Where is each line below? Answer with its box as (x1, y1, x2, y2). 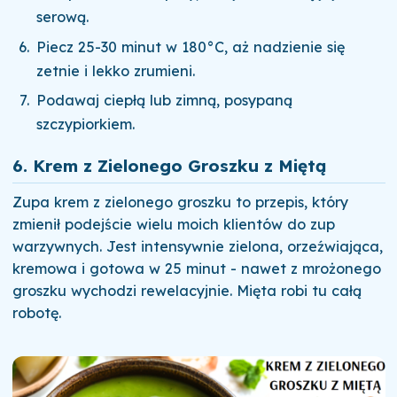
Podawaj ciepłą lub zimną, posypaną (36, 90, 293, 109)
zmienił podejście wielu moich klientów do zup (12, 214, 335, 233)
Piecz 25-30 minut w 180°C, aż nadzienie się (36, 37, 346, 56)
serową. (36, 8, 90, 27)
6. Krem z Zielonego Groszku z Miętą (12, 154, 326, 176)
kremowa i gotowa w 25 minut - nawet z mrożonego (12, 259, 381, 277)
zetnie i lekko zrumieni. (36, 61, 196, 80)
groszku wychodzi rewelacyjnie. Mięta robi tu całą (12, 281, 362, 300)
